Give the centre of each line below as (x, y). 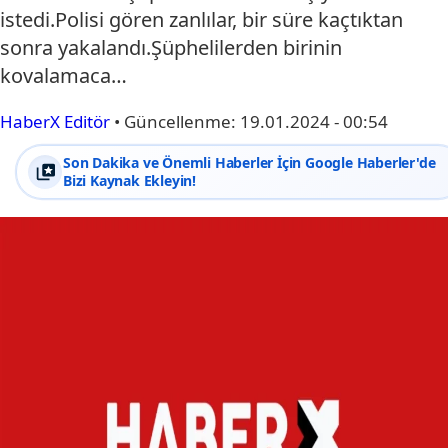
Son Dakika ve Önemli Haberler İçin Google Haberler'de (249, 162)
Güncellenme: (182, 121)
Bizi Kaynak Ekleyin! (130, 180)
